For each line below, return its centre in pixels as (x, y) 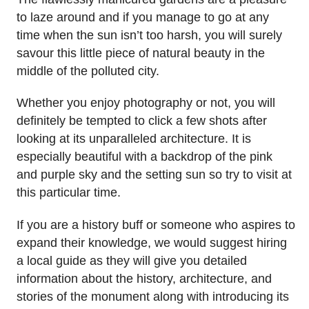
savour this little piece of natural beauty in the (141, 53)
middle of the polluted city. (88, 71)
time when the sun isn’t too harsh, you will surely (149, 35)
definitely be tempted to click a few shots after (142, 121)
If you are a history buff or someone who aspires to (156, 225)
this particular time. (69, 193)
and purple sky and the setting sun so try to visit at (154, 175)
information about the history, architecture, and (144, 279)
